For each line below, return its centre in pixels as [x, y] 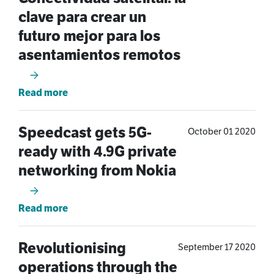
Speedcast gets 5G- [85, 132]
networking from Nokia [97, 170]
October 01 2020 [222, 131]
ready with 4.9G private [98, 151]
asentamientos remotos [99, 55]
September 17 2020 [217, 247]
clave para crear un [82, 17]
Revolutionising [72, 248]
